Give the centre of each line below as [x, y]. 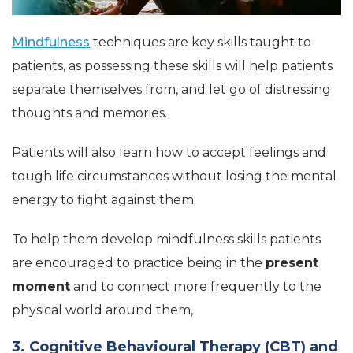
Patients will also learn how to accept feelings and [169, 152]
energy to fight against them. [104, 199]
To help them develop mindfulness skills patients [166, 239]
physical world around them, [102, 310]
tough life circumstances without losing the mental [174, 176]
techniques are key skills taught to [201, 42]
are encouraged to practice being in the [139, 262]
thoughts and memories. [89, 113]
